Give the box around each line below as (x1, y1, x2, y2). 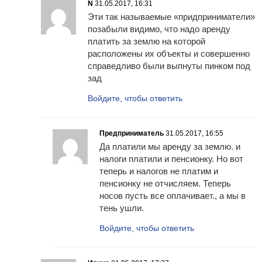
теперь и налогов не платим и (99, 166, 218, 177)
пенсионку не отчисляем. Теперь (99, 178, 231, 189)
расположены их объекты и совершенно (88, 49, 250, 59)
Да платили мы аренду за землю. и (99, 142, 240, 152)
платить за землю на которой (88, 36, 205, 47)
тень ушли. (99, 203, 144, 213)
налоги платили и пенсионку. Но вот (99, 154, 243, 164)
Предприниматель (99, 129, 164, 138)
